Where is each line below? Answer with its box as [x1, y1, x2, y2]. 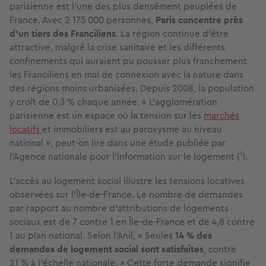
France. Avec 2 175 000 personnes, [9, 13, 153, 27]
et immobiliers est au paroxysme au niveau [42, 122, 222, 137]
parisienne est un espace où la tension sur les [9, 109, 204, 123]
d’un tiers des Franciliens [9, 27, 116, 41]
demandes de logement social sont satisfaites [9, 242, 204, 256]
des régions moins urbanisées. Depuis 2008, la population [9, 81, 254, 96]
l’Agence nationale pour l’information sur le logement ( [9, 150, 240, 164]
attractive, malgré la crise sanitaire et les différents [9, 40, 225, 55]
